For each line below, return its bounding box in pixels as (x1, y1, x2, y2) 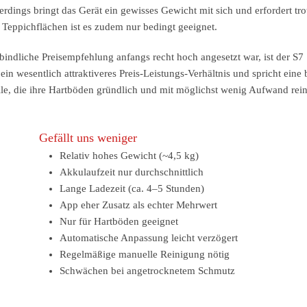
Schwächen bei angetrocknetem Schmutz (60, 265, 236, 276)
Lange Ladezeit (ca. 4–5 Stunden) (60, 183, 205, 194)
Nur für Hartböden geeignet (60, 216, 179, 227)
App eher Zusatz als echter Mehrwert (60, 199, 218, 210)
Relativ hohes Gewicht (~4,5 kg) (60, 150, 199, 161)
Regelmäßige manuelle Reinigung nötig (60, 249, 230, 260)
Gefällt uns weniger (39, 131, 138, 145)
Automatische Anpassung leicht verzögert (60, 232, 238, 243)
